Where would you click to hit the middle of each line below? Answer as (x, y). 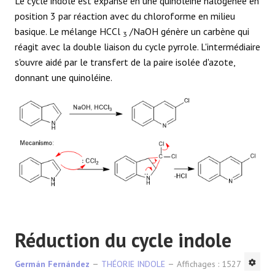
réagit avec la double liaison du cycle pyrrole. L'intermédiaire (137, 46)
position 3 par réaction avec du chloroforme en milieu (125, 16)
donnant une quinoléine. (64, 77)
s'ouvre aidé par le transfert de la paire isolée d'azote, (125, 62)
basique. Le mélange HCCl (69, 31)
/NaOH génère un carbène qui (188, 31)
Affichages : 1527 (209, 264)
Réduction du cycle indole (123, 240)
